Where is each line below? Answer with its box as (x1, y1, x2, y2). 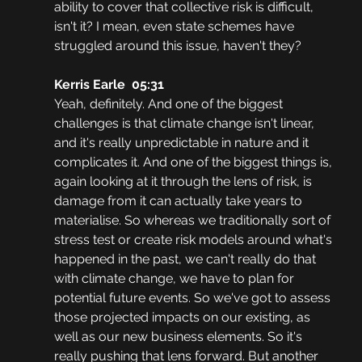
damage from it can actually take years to (53, 193, 305, 209)
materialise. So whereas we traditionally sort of (53, 213, 334, 229)
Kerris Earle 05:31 (53, 77, 164, 93)
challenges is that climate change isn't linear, (53, 116, 318, 132)
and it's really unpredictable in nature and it (53, 135, 312, 151)
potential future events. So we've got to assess (53, 290, 334, 306)
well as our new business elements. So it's (53, 329, 305, 345)
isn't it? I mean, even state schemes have (53, 19, 297, 35)
